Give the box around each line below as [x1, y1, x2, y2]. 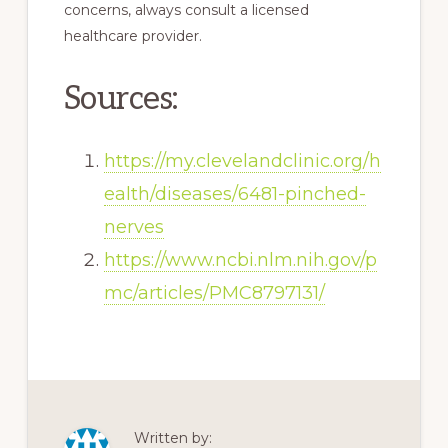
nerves [103, 216, 164, 239]
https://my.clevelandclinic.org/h [103, 150, 381, 173]
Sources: [63, 80, 178, 119]
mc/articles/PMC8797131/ [103, 282, 325, 305]
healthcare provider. [63, 27, 202, 46]
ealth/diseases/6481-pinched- [103, 183, 366, 206]
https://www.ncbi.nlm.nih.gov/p [103, 249, 377, 272]
